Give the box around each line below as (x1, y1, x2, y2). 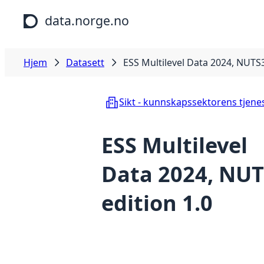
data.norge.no (45, 12, 129, 29)
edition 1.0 (101, 189, 213, 218)
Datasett (66, 56, 104, 69)
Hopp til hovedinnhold (5, 5, 104, 18)
